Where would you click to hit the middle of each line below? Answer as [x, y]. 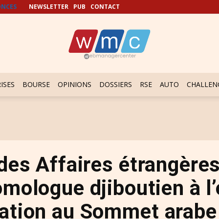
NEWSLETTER [49, 7]
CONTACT [105, 7]
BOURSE [36, 84]
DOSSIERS [116, 84]
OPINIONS [75, 84]
